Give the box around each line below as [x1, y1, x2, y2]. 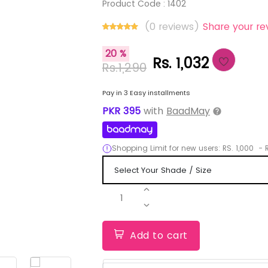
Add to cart [130, 229, 188, 242]
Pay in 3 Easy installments [102, 88, 190, 98]
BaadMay [166, 104, 210, 118]
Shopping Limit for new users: [111, 143, 220, 153]
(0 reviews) [144, 20, 203, 33]
